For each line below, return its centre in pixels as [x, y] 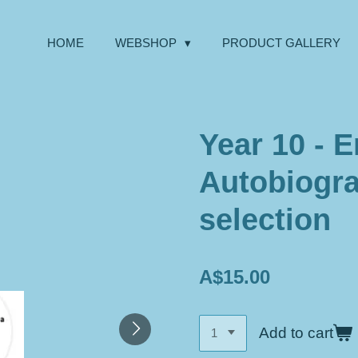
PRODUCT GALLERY [281, 43]
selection [265, 219]
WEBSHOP [147, 43]
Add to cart [296, 332]
